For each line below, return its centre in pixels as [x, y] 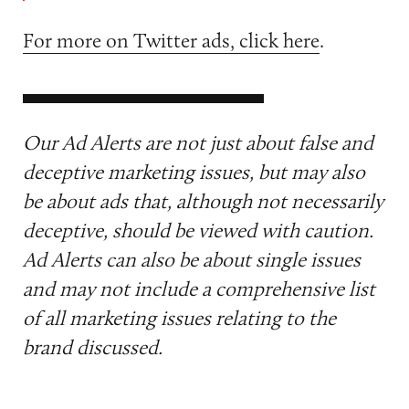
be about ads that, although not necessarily [203, 201]
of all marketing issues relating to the [179, 318]
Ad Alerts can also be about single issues [191, 260]
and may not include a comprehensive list [199, 289]
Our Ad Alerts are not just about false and [198, 143]
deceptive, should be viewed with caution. [198, 231]
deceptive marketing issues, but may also [194, 172]
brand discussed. [92, 347]
